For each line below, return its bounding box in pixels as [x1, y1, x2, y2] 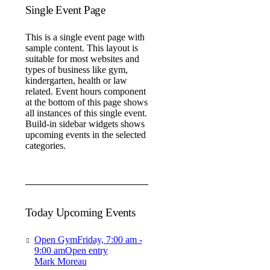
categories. [25, 140, 66, 151]
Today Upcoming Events [25, 206, 136, 219]
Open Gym [34, 234, 77, 245]
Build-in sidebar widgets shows [25, 119, 145, 129]
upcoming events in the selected [25, 130, 146, 140]
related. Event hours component [25, 86, 146, 96]
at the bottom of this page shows [25, 97, 148, 107]
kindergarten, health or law [25, 75, 127, 86]
